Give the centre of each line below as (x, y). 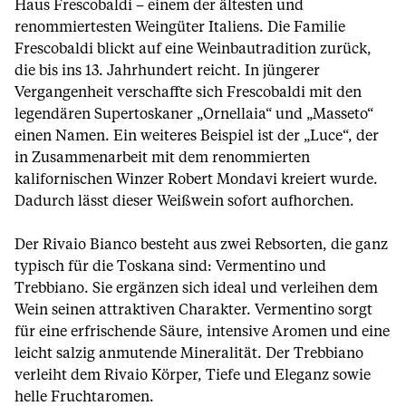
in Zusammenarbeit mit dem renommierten (162, 158)
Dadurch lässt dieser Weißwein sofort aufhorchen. (184, 201)
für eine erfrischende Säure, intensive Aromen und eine (202, 332)
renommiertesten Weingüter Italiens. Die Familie (180, 27)
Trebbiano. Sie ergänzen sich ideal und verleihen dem (196, 288)
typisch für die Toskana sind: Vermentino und (170, 266)
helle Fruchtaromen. (84, 397)
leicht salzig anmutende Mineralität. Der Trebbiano (189, 353)
